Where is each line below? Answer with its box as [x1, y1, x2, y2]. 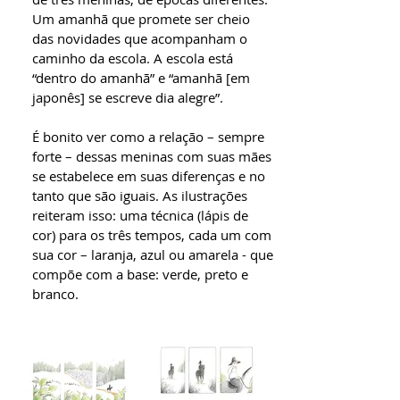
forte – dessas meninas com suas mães [32, 147, 271, 165]
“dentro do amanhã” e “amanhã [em [32, 69, 250, 87]
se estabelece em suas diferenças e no [32, 167, 265, 185]
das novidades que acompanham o [32, 29, 247, 47]
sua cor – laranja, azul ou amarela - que [32, 246, 273, 263]
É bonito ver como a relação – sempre [32, 128, 264, 146]
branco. [32, 285, 79, 303]
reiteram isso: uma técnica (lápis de [32, 206, 248, 224]
